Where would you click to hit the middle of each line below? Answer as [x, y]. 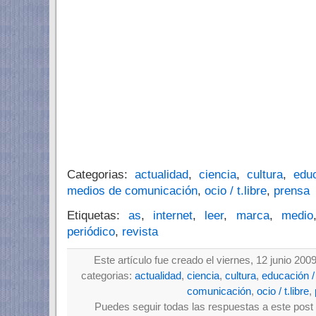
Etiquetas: [98, 215]
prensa [292, 191]
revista [140, 232]
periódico [91, 232]
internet [173, 215]
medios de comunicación [132, 191]
